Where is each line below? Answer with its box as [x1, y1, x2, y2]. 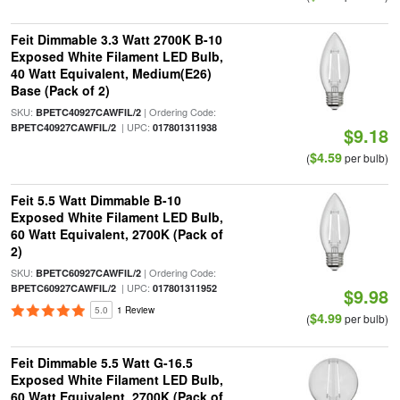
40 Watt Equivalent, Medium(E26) [10, 64, 212, 82]
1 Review [116, 304, 154, 316]
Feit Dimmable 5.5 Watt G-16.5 [10, 354, 193, 371]
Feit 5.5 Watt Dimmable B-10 [10, 191, 181, 209]
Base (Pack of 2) [10, 81, 110, 99]
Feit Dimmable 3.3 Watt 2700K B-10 [10, 30, 222, 48]
